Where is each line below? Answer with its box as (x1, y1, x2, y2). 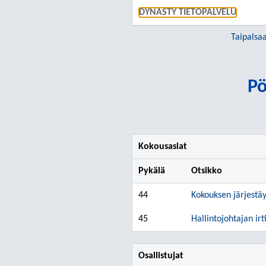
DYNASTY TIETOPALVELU (139, 8, 236, 17)
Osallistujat (138, 251, 183, 261)
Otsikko (191, 166, 222, 176)
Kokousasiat (138, 142, 187, 151)
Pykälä (138, 166, 165, 176)
